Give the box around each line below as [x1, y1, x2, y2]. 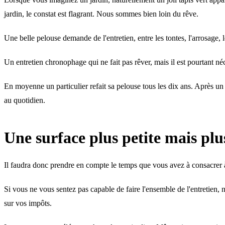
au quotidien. [4, 96, 45, 105]
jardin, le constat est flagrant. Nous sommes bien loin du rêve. [4, 10, 198, 19]
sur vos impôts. [4, 199, 52, 208]
